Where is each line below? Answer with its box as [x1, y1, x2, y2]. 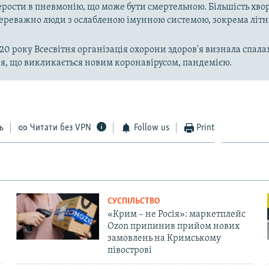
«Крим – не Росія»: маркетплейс [107, 209, 246, 219]
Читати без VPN [30, 122, 92, 133]
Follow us [133, 122, 169, 133]
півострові [107, 245, 152, 255]
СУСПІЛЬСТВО [107, 196, 160, 206]
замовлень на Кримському [107, 233, 221, 243]
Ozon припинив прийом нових [107, 221, 240, 231]
